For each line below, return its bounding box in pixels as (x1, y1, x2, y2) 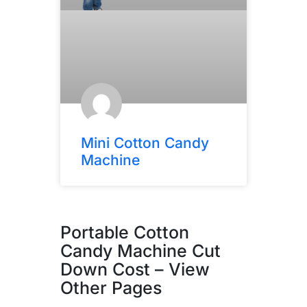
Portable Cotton (60, 221, 189, 243)
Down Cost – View (60, 258, 210, 280)
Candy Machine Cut (60, 240, 221, 261)
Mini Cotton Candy (81, 134, 209, 151)
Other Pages (60, 277, 162, 298)
